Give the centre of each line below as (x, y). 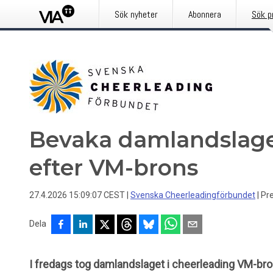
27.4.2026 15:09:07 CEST (77, 195)
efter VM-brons (114, 168)
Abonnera (204, 14)
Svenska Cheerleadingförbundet (193, 195)
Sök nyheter (136, 14)
